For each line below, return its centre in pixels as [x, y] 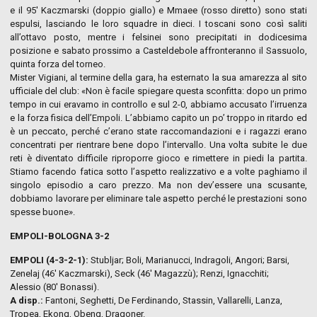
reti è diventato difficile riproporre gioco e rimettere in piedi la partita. [158, 158]
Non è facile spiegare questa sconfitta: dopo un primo [196, 91]
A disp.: [27, 300]
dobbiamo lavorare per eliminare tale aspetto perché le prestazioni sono [158, 198]
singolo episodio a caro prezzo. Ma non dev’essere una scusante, [158, 185]
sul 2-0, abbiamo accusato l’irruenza [232, 104]
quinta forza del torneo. [59, 64]
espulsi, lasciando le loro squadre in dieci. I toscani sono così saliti [158, 23]
